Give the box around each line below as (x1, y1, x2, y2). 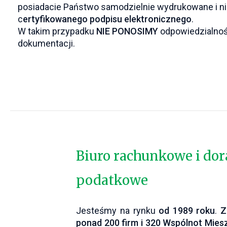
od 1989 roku (159, 205, 215, 216)
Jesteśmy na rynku (76, 205, 159, 216)
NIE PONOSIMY (94, 26, 158, 36)
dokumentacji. (18, 38, 75, 49)
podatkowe (76, 172, 148, 189)
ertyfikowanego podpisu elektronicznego (23, 14, 192, 24)
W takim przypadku (18, 26, 94, 36)
